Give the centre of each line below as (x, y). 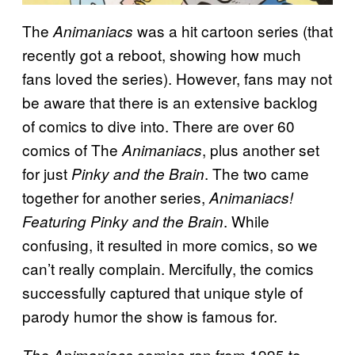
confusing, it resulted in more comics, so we (170, 245)
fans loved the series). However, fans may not (177, 78)
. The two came (257, 174)
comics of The (72, 150)
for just (47, 174)
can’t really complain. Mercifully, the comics (168, 269)
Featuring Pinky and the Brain (123, 221)
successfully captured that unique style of (162, 292)
